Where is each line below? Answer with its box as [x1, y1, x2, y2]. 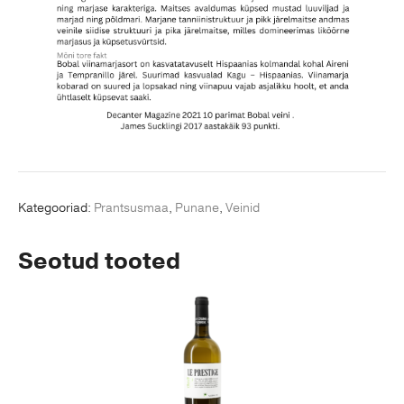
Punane [175, 199, 219, 217]
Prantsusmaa [94, 199, 169, 217]
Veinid [225, 199, 260, 217]
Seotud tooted [18, 246, 180, 278]
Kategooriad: [18, 199, 94, 217]
